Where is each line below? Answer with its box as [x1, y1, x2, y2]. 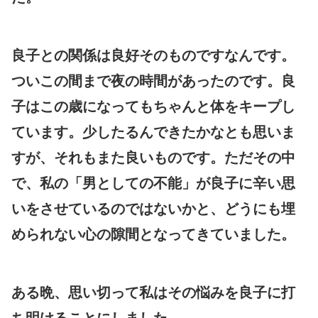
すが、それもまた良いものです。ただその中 [11, 149, 295, 165]
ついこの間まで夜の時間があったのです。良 [11, 72, 295, 89]
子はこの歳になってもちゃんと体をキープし [11, 98, 295, 114]
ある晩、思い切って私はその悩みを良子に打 [11, 284, 295, 300]
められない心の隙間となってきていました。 [11, 226, 295, 242]
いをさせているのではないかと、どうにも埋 [11, 200, 295, 216]
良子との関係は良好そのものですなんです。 [11, 47, 295, 63]
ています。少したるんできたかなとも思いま [11, 124, 295, 140]
